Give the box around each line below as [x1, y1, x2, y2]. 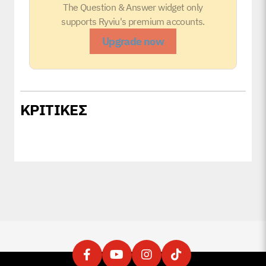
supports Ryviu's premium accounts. [61, 15, 205, 28]
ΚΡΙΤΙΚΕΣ [20, 100, 87, 120]
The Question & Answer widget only [63, 1, 203, 14]
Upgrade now [102, 34, 164, 49]
